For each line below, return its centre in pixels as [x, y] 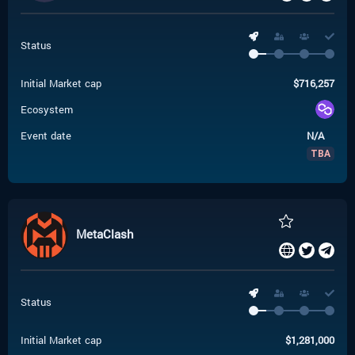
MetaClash [105, 233]
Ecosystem [47, 109]
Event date [46, 136]
